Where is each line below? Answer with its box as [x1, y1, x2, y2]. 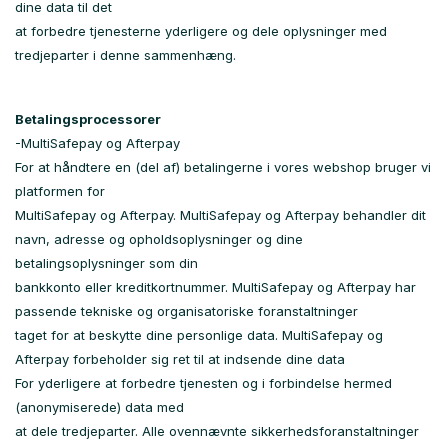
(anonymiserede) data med [15, 399, 184, 415]
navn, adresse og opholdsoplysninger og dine [15, 231, 303, 247]
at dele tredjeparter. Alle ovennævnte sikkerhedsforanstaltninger [15, 423, 419, 439]
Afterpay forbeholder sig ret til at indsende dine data [15, 351, 345, 367]
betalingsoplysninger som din [15, 255, 198, 271]
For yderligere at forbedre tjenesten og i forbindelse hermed [15, 375, 392, 391]
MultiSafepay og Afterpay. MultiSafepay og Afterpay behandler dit [15, 207, 426, 223]
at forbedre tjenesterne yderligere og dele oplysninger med [15, 23, 387, 39]
